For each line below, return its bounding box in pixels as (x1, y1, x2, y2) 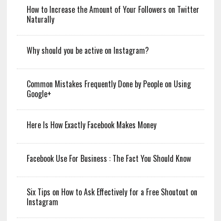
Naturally (26, 13, 54, 25)
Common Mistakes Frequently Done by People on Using (26, 77, 191, 90)
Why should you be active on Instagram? (26, 44, 149, 56)
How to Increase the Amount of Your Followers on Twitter (26, 3, 199, 15)
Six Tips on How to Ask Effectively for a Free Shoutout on (26, 185, 197, 198)
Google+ (26, 87, 51, 100)
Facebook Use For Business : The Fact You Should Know (26, 152, 191, 164)
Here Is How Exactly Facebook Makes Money (26, 118, 156, 131)
